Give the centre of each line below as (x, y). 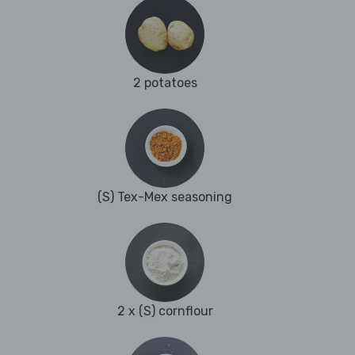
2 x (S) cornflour (165, 311)
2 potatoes (165, 83)
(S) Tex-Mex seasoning (165, 197)
